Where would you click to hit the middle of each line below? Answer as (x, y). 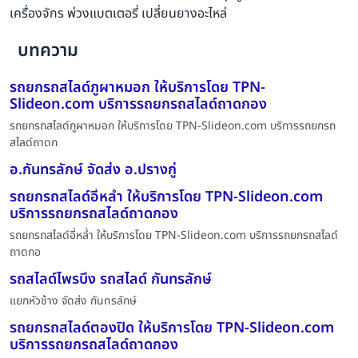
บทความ (48, 51)
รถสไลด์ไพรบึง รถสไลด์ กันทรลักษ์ (111, 279)
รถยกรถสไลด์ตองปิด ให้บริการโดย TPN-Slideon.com (172, 328)
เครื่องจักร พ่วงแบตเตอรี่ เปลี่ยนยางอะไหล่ (118, 14)
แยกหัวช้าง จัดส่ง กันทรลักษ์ (75, 301)
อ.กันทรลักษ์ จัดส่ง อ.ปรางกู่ (93, 170)
